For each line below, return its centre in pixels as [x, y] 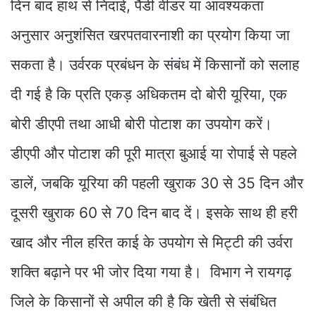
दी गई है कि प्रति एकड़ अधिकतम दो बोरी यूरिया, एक [149, 94]
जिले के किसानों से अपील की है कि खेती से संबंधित [144, 301]
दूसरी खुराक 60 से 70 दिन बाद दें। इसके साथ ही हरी [154, 212]
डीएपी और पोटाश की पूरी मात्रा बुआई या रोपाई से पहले [154, 153]
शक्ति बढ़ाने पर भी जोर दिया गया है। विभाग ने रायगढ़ [151, 272]
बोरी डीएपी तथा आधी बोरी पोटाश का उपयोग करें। [141, 123]
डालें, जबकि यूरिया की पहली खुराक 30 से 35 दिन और [157, 183]
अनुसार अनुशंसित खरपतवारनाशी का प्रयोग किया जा [150, 35]
